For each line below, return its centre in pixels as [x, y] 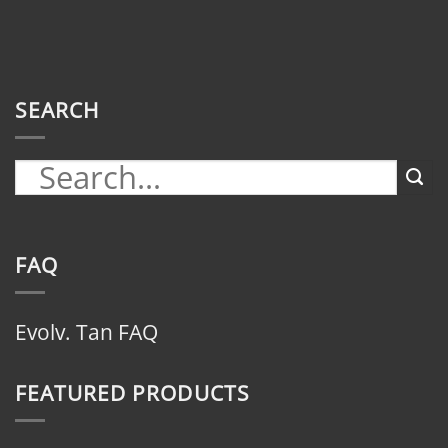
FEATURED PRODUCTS [132, 393]
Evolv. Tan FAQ [86, 332]
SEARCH [57, 110]
